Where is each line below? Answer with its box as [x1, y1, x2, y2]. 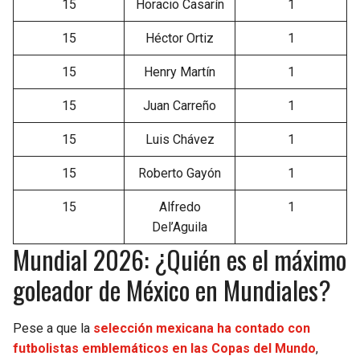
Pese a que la [13, 321, 93, 337]
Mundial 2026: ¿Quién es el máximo [13, 240, 346, 279]
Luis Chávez [145, 132, 215, 148]
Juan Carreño [143, 98, 216, 114]
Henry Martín [144, 64, 215, 80]
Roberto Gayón [138, 166, 221, 182]
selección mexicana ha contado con [93, 321, 310, 337]
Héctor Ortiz [145, 31, 214, 47]
